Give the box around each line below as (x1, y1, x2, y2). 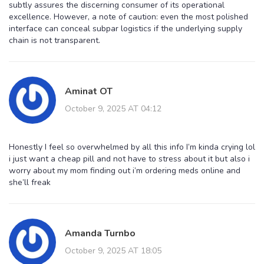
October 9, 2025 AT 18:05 (65, 245, 161, 256)
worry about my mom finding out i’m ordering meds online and (9, 164, 240, 176)
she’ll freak (9, 176, 51, 188)
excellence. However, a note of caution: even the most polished (9, 11, 248, 22)
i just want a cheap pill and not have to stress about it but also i (9, 153, 250, 164)
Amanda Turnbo (65, 226, 136, 240)
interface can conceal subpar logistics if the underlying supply (9, 22, 242, 34)
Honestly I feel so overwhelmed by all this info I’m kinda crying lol (9, 141, 255, 153)
